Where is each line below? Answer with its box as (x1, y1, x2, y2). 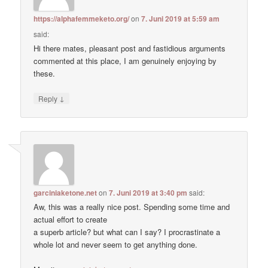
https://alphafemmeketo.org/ (33, 13, 130, 25)
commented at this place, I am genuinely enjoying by (33, 55, 217, 67)
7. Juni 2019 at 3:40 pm (109, 187, 188, 198)
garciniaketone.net (33, 187, 98, 198)
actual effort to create (33, 213, 108, 225)
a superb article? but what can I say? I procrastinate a (33, 226, 221, 237)
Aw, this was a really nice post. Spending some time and (33, 200, 230, 212)
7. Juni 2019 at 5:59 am (141, 13, 220, 25)
